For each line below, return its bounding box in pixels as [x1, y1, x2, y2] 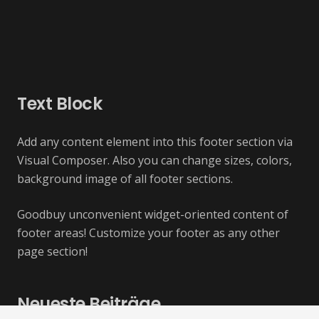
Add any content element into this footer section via [17, 133, 293, 150]
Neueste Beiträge [17, 291, 161, 315]
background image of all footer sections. [17, 170, 233, 187]
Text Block [17, 91, 103, 115]
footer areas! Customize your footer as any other [17, 224, 280, 241]
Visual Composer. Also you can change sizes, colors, [17, 152, 292, 168]
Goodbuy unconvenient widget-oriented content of [17, 206, 288, 222]
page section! [17, 243, 88, 259]
